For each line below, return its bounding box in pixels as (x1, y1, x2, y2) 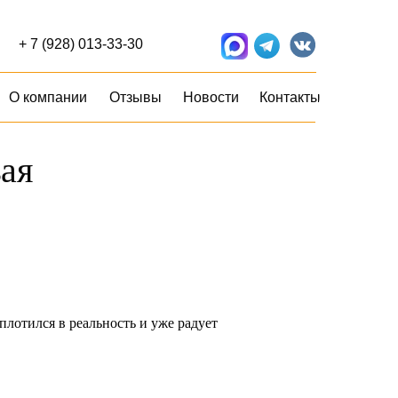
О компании (8, 89, 87, 105)
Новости (182, 89, 239, 105)
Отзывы (108, 89, 162, 105)
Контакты (259, 89, 321, 105)
